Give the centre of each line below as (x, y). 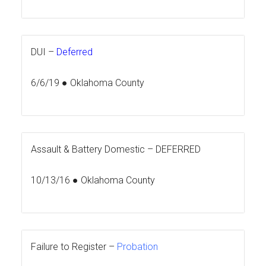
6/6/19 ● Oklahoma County (88, 83)
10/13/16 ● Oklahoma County (93, 180)
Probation (138, 247)
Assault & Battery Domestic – (94, 150)
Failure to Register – (74, 247)
